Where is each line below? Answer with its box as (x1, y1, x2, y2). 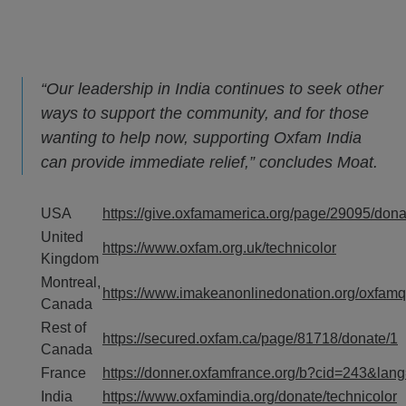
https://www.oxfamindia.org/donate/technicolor (102, 389, 397, 404)
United (41, 229, 83, 245)
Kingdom (41, 251, 99, 266)
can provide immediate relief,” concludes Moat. (41, 153, 378, 171)
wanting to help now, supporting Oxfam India (41, 129, 362, 147)
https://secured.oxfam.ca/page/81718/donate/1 (102, 331, 398, 346)
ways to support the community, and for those (41, 104, 369, 122)
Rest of (41, 320, 86, 335)
